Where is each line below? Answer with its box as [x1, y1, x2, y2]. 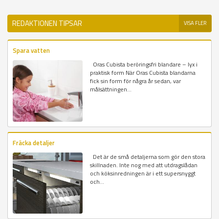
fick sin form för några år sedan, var [90, 76, 181, 86]
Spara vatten [13, 45, 50, 56]
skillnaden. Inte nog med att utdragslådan [90, 160, 198, 170]
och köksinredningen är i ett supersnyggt [90, 168, 196, 178]
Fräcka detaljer [13, 137, 55, 148]
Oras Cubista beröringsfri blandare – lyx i [90, 60, 198, 69]
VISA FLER [184, 19, 207, 27]
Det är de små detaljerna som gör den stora [90, 152, 206, 161]
